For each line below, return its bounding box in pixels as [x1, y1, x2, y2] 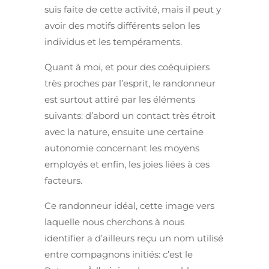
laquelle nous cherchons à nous [44, 216, 184, 228]
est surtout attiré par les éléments [44, 94, 195, 106]
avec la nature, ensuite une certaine [44, 126, 204, 138]
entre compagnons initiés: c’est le [44, 249, 193, 261]
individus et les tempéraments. [44, 36, 182, 48]
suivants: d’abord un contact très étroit [44, 110, 216, 122]
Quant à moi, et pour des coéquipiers [44, 61, 210, 73]
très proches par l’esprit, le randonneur [44, 77, 216, 89]
